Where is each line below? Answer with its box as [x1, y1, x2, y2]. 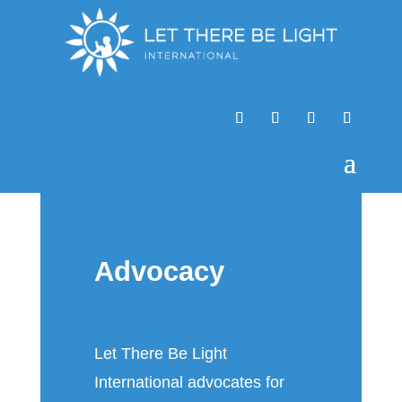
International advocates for [93, 372, 284, 391]
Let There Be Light [93, 344, 227, 363]
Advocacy [93, 255, 224, 287]
